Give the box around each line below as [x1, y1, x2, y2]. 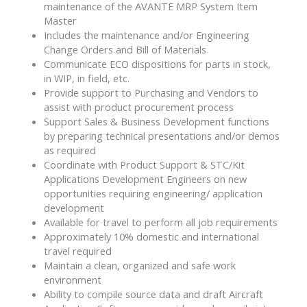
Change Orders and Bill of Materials [43, 42, 206, 56]
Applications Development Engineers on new [43, 171, 247, 186]
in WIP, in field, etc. [43, 71, 130, 85]
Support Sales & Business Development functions [43, 114, 269, 128]
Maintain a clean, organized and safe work [43, 258, 236, 272]
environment [43, 272, 101, 286]
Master [43, 13, 77, 27]
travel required [43, 243, 112, 258]
